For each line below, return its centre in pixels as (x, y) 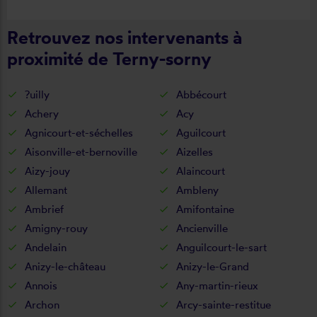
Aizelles (195, 151)
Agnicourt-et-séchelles (79, 132)
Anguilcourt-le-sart (221, 247)
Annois (41, 285)
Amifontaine (205, 209)
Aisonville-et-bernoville (81, 151)
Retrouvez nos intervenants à (125, 37)
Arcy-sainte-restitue (224, 304)
